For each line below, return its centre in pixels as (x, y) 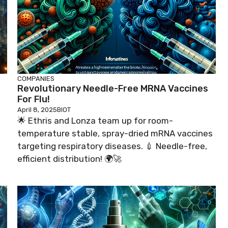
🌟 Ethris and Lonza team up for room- (95, 120)
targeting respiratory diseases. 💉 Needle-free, (112, 146)
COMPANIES (36, 78)
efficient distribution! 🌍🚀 (69, 159)
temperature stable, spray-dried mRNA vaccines (115, 133)
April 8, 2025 (37, 109)
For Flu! (34, 99)
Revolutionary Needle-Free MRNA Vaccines (113, 88)
